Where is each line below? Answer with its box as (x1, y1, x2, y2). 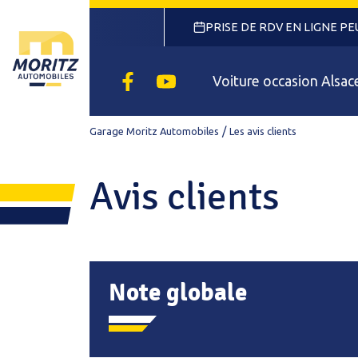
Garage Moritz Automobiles (89, 125, 219, 137)
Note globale (109, 277, 247, 308)
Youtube (165, 73, 213, 87)
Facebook (126, 73, 182, 87)
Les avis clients (229, 125, 296, 137)
